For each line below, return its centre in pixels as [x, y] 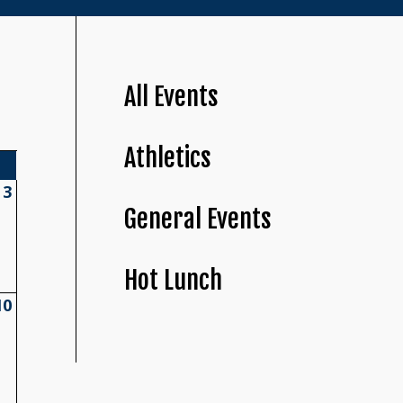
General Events [198, 219]
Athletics [168, 158]
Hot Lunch [174, 281]
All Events [172, 97]
